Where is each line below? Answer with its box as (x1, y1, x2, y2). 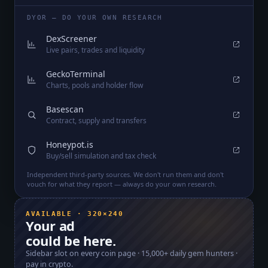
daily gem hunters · (168, 248, 237, 259)
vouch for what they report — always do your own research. (27, 179, 217, 189)
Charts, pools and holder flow (46, 80, 143, 91)
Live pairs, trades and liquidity (46, 45, 145, 56)
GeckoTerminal (46, 68, 105, 80)
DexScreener (46, 33, 97, 45)
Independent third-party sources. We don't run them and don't (27, 170, 224, 179)
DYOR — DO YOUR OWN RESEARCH (27, 14, 163, 22)
